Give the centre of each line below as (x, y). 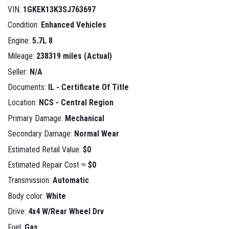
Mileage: (22, 56)
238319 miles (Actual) (74, 56)
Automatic (71, 180)
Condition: (24, 25)
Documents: (28, 87)
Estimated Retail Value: (45, 149)
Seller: (19, 72)
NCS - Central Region (76, 103)
